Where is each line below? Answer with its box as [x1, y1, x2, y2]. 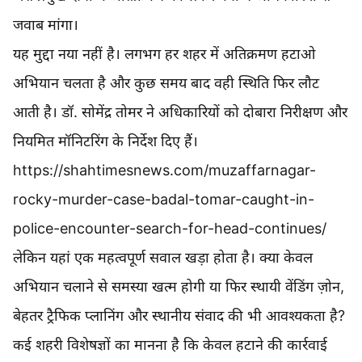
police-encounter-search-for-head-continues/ [13, 220, 326, 238]
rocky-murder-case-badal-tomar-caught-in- [13, 191, 314, 208]
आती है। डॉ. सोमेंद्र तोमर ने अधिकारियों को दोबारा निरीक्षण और [13, 103, 347, 121]
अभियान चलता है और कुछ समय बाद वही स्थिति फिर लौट [13, 74, 319, 92]
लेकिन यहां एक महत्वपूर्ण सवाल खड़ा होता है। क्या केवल [13, 249, 313, 267]
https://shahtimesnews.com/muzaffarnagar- [13, 162, 316, 179]
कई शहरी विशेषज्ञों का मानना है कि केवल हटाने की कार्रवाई [13, 336, 327, 354]
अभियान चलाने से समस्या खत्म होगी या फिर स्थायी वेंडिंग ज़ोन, [13, 278, 344, 296]
